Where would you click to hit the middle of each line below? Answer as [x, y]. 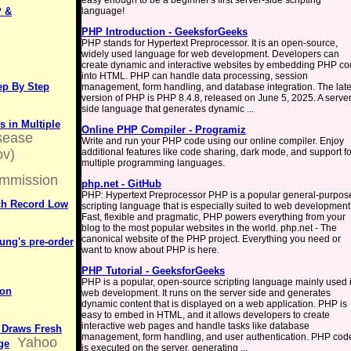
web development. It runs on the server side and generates [206, 293]
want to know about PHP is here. [150, 250]
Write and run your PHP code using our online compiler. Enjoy [213, 141]
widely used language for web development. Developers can [210, 54]
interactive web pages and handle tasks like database [195, 326]
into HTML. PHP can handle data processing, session [195, 76]
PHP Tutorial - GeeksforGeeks [153, 271]
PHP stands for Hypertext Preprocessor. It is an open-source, [210, 43]
